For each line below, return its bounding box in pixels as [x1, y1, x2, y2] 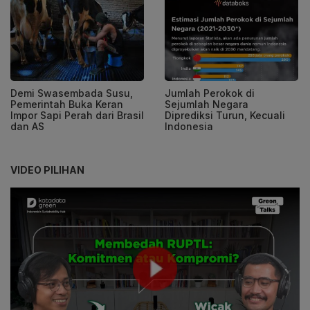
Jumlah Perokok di [165, 86, 255, 99]
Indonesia [165, 120, 213, 132]
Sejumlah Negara [165, 98, 248, 110]
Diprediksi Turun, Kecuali [165, 109, 285, 121]
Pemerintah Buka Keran [10, 98, 123, 110]
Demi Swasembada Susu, [10, 86, 133, 99]
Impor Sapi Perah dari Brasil [10, 109, 144, 121]
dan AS [10, 120, 44, 132]
